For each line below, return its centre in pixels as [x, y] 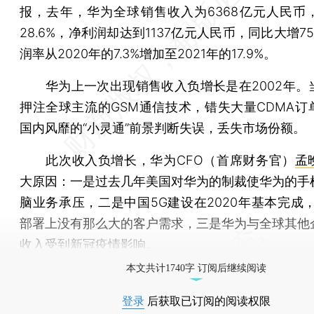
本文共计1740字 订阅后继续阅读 [196, 268]
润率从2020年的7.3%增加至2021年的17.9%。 [148, 53]
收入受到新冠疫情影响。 [89, 244]
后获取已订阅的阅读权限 [207, 301]
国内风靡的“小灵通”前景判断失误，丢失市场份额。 [163, 128]
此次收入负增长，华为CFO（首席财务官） [157, 160]
